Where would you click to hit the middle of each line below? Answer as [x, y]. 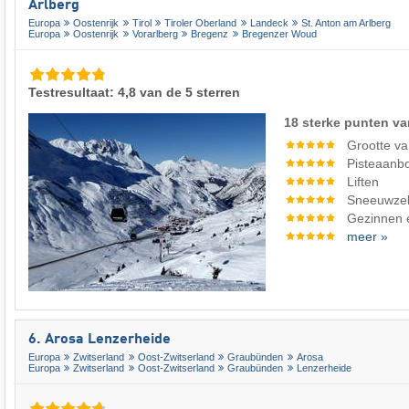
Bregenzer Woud [279, 33]
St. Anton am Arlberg [346, 22]
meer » [368, 236]
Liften [363, 181]
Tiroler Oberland [201, 22]
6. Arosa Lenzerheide [100, 339]
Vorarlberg [155, 33]
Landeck [269, 22]
